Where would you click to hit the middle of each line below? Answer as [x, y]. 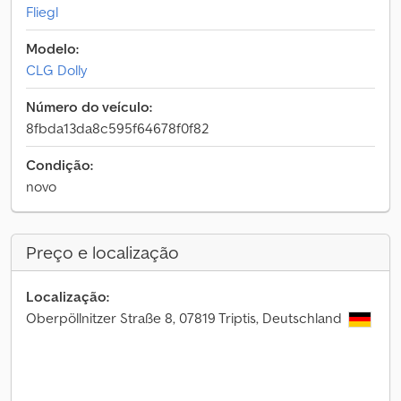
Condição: [60, 165]
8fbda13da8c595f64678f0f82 [117, 128]
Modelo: [52, 48]
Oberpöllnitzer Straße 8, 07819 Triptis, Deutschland [186, 318]
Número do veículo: [89, 107]
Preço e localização [102, 252]
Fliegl [42, 12]
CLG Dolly [56, 70]
